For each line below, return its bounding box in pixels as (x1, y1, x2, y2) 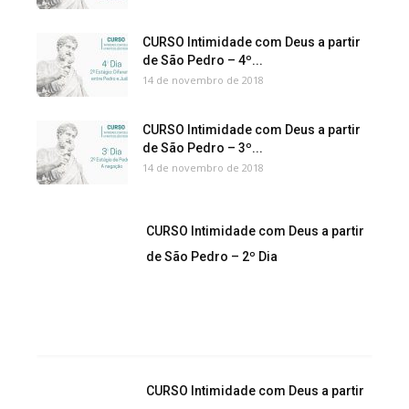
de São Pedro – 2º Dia (146, 248, 278, 264)
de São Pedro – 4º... (142, 52, 263, 68)
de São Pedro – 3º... (142, 140, 263, 155)
